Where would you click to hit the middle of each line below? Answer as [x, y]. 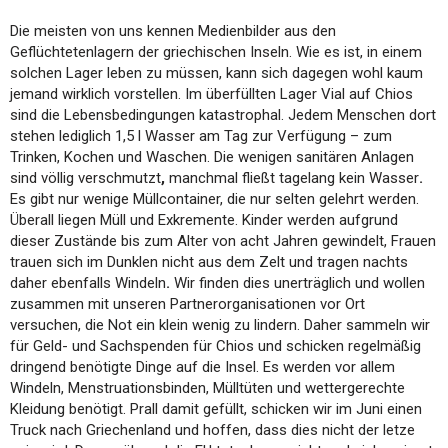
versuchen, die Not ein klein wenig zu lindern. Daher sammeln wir [220, 324]
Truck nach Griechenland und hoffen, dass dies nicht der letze [212, 429]
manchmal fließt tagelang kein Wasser [294, 177]
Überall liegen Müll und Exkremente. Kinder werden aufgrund [204, 219]
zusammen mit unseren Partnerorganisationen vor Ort [187, 303]
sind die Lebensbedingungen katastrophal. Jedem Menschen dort [223, 114]
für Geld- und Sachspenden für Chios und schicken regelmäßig [215, 345]
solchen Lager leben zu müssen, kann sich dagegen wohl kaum [216, 72]
